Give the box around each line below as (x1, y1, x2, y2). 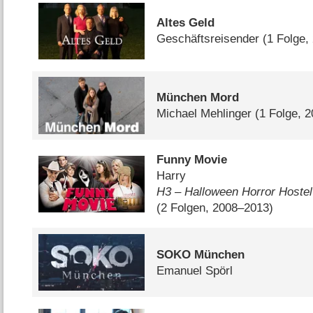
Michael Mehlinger (156, 107, 252, 121)
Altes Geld (156, 16, 215, 30)
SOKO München (156, 247, 245, 261)
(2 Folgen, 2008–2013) (156, 201, 274, 215)
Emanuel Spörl (156, 263, 233, 277)
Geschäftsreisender (156, 32, 260, 46)
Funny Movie (156, 153, 228, 167)
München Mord (156, 91, 240, 105)
